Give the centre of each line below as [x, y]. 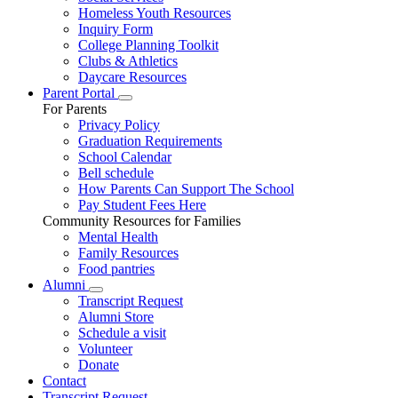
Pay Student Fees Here [142, 204]
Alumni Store [116, 316]
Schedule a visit [122, 332]
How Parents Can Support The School [186, 188]
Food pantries [116, 268]
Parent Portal [80, 92]
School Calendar [125, 156]
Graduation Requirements [150, 140]
